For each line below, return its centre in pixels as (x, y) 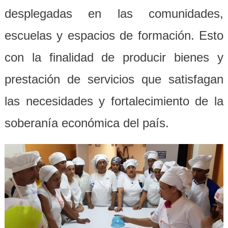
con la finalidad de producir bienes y (114, 58)
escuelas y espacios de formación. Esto (114, 36)
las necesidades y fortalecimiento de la (114, 101)
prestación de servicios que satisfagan (114, 79)
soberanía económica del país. (87, 123)
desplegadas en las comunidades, (114, 14)
